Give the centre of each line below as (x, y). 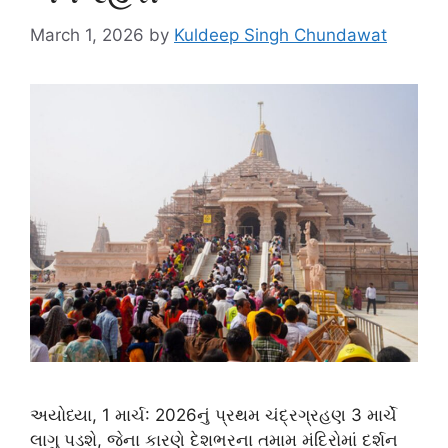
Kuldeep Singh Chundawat (280, 34)
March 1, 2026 (87, 34)
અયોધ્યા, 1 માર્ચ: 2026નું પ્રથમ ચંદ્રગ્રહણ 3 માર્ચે (213, 415)
